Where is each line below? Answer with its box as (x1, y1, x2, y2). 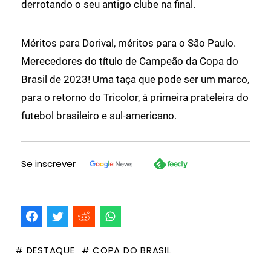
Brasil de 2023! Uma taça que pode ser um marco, (21, 73, 249, 86)
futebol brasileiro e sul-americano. (21, 109, 177, 122)
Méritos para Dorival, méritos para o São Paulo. (21, 37, 236, 50)
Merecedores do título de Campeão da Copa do (21, 55, 238, 68)
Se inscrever (21, 157, 76, 171)
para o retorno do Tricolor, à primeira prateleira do (21, 91, 249, 104)
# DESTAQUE (15, 244, 75, 257)
